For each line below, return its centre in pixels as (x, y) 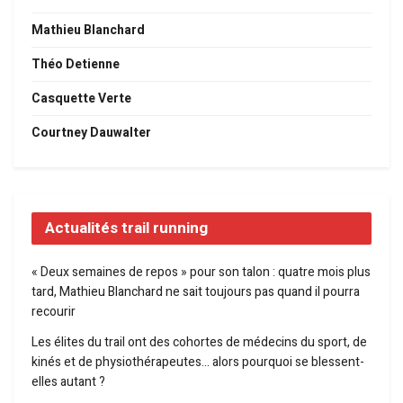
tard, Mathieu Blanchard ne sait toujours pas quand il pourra (196, 292)
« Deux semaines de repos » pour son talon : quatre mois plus (201, 273)
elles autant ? (68, 382)
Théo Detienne (76, 65)
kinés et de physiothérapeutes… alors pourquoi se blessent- (198, 363)
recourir (54, 312)
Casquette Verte (81, 99)
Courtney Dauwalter (91, 133)
